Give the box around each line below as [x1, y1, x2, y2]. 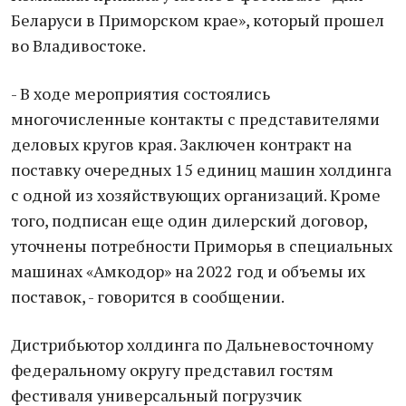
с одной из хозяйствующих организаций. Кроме [11, 184, 381, 206]
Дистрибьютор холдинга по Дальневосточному [11, 333, 373, 355]
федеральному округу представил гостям [11, 359, 333, 381]
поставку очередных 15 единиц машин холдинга [11, 159, 391, 180]
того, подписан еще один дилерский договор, [11, 209, 367, 231]
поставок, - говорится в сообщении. [11, 285, 285, 307]
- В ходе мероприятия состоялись [11, 82, 270, 104]
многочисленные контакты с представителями [11, 108, 380, 130]
